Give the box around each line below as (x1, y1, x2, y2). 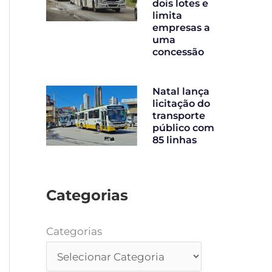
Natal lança (152, 86, 209, 98)
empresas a (152, 22, 210, 34)
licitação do (152, 98, 210, 110)
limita (152, 10, 182, 22)
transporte (152, 110, 205, 122)
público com (152, 122, 214, 134)
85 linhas (152, 134, 197, 146)
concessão (152, 46, 204, 58)
